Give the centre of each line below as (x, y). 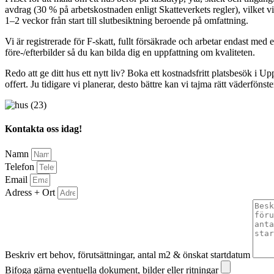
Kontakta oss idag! (43, 129)
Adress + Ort (31, 192)
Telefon (21, 166)
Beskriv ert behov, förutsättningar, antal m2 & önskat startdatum (129, 254)
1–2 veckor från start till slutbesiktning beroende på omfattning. (127, 21)
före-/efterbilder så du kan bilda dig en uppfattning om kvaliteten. (130, 53)
